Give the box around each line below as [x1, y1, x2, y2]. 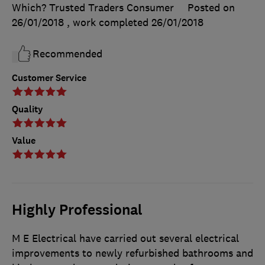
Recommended [33, 47, 102, 60]
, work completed [67, 15, 151, 29]
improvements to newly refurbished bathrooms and [12, 247, 253, 260]
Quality [12, 103, 43, 116]
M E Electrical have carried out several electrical [12, 232, 239, 245]
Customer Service [12, 72, 86, 85]
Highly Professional [12, 201, 143, 220]
